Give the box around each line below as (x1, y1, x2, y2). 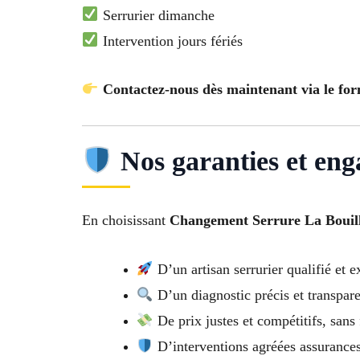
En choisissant (82, 212, 170, 229)
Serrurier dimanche (98, 6, 215, 23)
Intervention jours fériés (98, 32, 243, 49)
